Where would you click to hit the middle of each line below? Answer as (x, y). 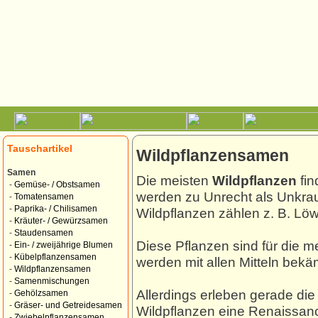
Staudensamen (44, 233)
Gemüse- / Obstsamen (57, 185)
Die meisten (174, 181)
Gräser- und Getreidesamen (68, 305)
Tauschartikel (40, 148)
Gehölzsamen (41, 293)
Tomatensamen (44, 197)
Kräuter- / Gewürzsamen (61, 221)
